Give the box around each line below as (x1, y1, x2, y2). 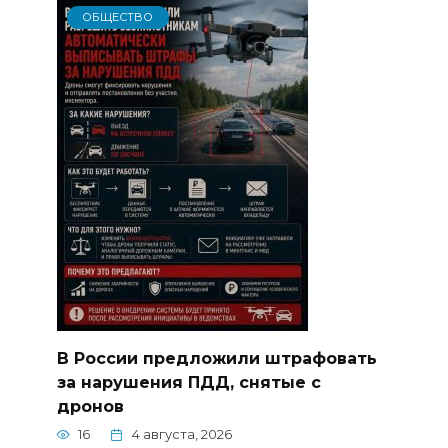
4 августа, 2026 (132, 427, 232, 443)
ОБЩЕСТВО (82, 10, 154, 25)
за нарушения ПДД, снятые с (56, 373, 321, 392)
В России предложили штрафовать (56, 349, 377, 368)
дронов (56, 397, 124, 416)
